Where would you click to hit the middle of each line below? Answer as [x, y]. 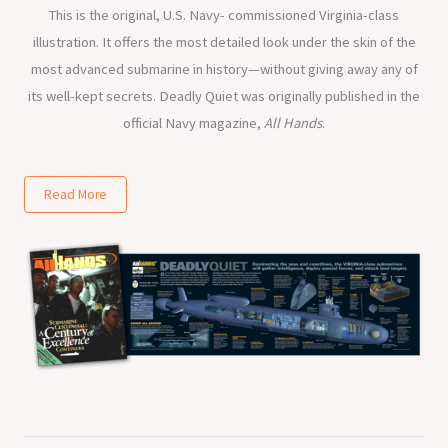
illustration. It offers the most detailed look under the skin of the [224, 42]
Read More [75, 194]
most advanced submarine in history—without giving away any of [224, 69]
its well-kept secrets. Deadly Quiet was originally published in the [224, 96]
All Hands [293, 123]
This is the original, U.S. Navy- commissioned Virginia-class [224, 15]
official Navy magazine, [193, 123]
